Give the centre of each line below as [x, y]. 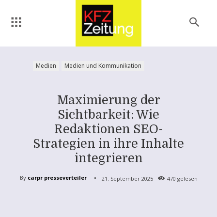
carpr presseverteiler [57, 178]
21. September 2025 [127, 178]
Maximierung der [108, 100]
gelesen [186, 178]
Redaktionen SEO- [108, 129]
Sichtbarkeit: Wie [108, 114]
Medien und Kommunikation [103, 65]
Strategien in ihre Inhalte [108, 143]
